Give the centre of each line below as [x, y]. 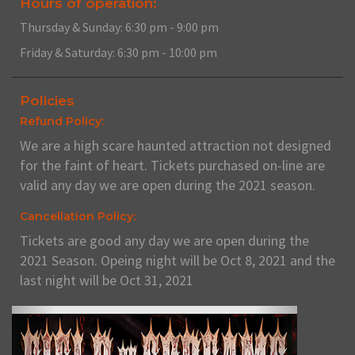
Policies [47, 100]
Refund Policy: [62, 121]
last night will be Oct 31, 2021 [107, 280]
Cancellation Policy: [78, 216]
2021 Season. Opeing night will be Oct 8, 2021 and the [177, 260]
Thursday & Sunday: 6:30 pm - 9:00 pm [119, 27]
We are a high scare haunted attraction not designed [176, 145]
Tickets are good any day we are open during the [164, 240]
